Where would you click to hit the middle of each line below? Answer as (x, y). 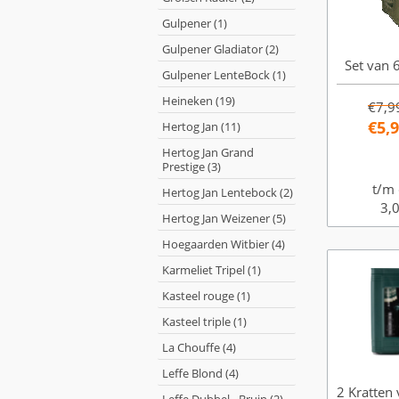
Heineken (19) (199, 101)
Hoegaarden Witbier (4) (224, 244)
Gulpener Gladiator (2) (220, 49)
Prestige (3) (191, 167)
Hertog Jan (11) (201, 126)
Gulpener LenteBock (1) (224, 75)
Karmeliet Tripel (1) (212, 270)
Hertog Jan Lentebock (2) (228, 192)
